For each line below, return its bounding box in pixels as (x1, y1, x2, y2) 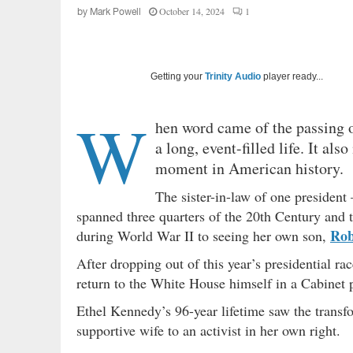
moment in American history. (155, 158, 349, 180)
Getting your (150, 71, 205, 83)
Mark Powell (90, 6, 141, 18)
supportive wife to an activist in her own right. (76, 321, 340, 340)
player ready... (261, 71, 323, 83)
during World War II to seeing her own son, (76, 226, 330, 246)
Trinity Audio (205, 71, 261, 83)
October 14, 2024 (159, 5, 225, 18)
